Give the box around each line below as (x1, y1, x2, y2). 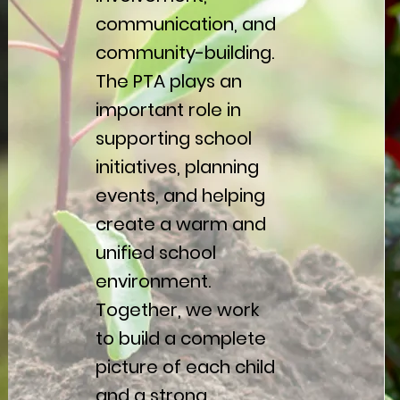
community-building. (95, 40, 274, 66)
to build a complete (95, 326, 266, 352)
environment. (95, 269, 211, 295)
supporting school (95, 126, 252, 152)
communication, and (95, 12, 276, 37)
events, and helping (95, 183, 265, 209)
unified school (95, 240, 216, 266)
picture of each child (95, 354, 275, 380)
